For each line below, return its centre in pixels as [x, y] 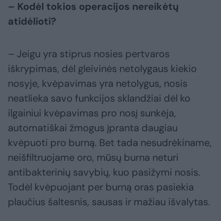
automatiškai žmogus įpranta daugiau [93, 128]
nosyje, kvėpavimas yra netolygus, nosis [98, 84]
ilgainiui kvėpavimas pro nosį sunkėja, [92, 113]
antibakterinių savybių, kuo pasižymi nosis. [104, 172]
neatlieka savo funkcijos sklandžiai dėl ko [99, 98]
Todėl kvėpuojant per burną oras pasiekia [101, 187]
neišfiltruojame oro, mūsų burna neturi [93, 158]
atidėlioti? [32, 21]
